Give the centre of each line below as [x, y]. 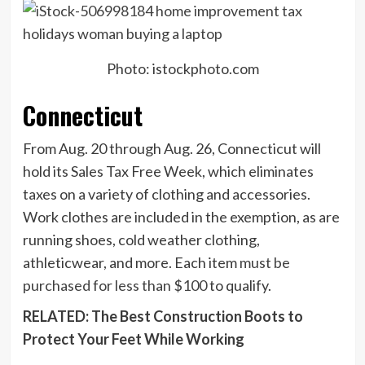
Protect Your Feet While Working [133, 339]
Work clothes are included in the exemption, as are [181, 216]
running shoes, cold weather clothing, [141, 239]
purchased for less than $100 [114, 285]
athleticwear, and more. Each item [131, 262]
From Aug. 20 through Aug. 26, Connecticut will [172, 148]
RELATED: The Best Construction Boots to [163, 316]
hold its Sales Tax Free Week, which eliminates [168, 171]
